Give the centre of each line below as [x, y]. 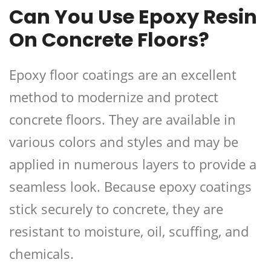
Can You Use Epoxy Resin [133, 17]
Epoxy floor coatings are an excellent [123, 75]
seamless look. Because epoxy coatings [130, 187]
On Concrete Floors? [109, 40]
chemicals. [41, 254]
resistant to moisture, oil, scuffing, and [129, 231]
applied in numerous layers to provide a [133, 164]
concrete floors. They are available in [122, 119]
